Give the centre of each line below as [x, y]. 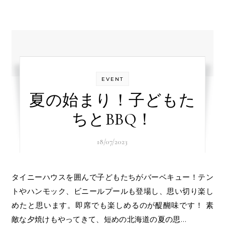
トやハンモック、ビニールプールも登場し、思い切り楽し [113, 191]
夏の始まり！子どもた [113, 100]
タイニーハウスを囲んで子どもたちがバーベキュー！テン [16, 177]
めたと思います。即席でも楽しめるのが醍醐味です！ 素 [113, 205]
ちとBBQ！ [112, 119]
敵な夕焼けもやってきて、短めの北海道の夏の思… [99, 219]
